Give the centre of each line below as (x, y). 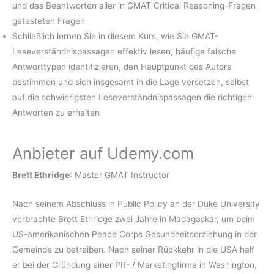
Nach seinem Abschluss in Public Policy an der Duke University (136, 204)
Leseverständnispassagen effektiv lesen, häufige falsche (124, 52)
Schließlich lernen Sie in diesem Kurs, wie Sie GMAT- (115, 36)
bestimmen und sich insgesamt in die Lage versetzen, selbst (131, 82)
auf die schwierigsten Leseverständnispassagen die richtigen (132, 98)
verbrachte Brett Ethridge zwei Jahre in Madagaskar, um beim (134, 219)
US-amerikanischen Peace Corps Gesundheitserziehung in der (135, 235)
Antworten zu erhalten (56, 113)
